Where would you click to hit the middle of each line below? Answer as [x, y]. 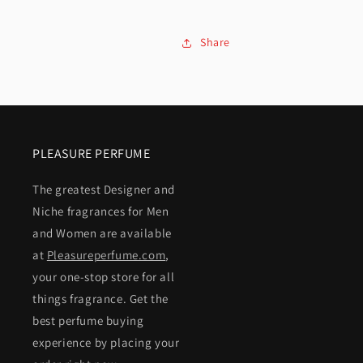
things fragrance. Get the [101, 299]
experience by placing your [106, 342]
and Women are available [102, 233]
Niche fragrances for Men [101, 211]
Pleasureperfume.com [106, 255]
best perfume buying [88, 320]
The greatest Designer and [104, 189]
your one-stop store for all [104, 277]
